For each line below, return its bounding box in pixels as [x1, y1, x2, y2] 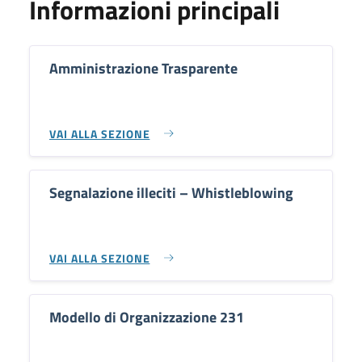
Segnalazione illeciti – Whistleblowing [49, 182, 293, 204]
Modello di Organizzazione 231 [49, 306, 244, 328]
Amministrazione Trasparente [49, 57, 238, 79]
